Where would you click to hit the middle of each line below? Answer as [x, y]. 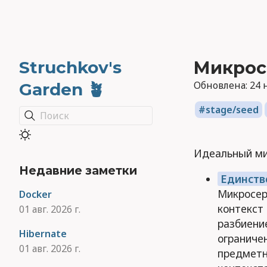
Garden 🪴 [62, 89]
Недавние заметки [78, 170]
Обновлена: [222, 85]
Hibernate [43, 234]
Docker [35, 194]
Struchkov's [70, 67]
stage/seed [232, 110]
